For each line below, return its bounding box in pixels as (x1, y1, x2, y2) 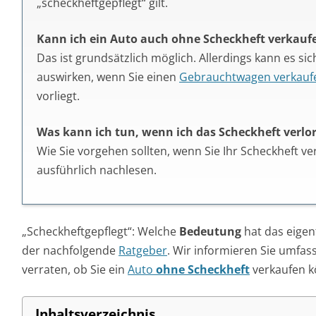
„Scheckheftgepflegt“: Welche (22, 224, 179, 239)
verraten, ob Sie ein (22, 262, 128, 277)
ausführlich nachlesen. (37, 162, 157, 178)
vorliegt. (37, 88, 80, 104)
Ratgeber (119, 243, 167, 258)
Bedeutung (179, 224, 241, 239)
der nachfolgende (22, 243, 119, 258)
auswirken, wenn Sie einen (37, 69, 179, 85)
